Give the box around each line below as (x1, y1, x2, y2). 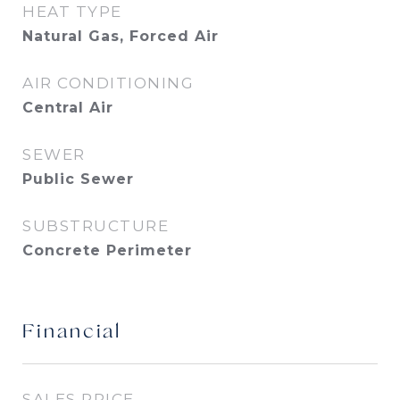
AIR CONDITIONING (22, 74, 194, 92)
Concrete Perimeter (22, 242, 192, 259)
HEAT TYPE (22, 3, 122, 21)
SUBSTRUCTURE (22, 217, 169, 235)
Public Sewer (22, 171, 134, 187)
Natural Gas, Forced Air (22, 28, 219, 45)
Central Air (22, 99, 113, 116)
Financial (22, 322, 121, 343)
